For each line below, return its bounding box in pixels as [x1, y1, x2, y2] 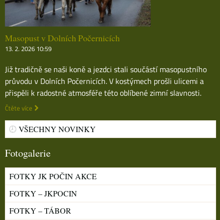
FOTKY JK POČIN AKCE [9, 170, 97, 181]
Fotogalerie [5, 145, 51, 160]
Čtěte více [5, 103, 32, 113]
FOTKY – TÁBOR [9, 205, 71, 216]
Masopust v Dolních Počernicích [5, 31, 120, 44]
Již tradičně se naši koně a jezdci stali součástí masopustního [5, 63, 207, 75]
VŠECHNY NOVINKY [19, 123, 96, 134]
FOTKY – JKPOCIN [9, 188, 77, 198]
